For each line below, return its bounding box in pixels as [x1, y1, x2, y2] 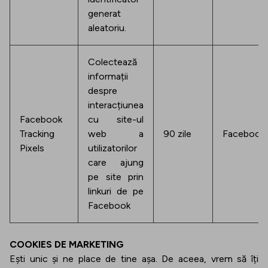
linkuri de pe [88, 185, 144, 197]
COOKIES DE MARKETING [10, 239, 124, 250]
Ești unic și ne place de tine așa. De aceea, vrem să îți [10, 253, 258, 264]
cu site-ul [88, 114, 144, 125]
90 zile [163, 128, 191, 139]
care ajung [88, 157, 144, 168]
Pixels [20, 142, 50, 154]
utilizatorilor [88, 142, 137, 154]
